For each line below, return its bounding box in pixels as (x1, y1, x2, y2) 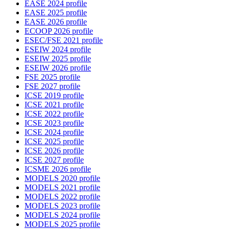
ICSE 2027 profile (25, 155, 84, 165)
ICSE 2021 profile (25, 100, 84, 109)
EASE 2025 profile (25, 8, 87, 17)
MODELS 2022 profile (25, 192, 100, 201)
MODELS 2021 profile (25, 183, 100, 192)
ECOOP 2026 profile (25, 27, 93, 36)
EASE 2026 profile (25, 17, 87, 27)
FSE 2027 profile (25, 82, 80, 91)
